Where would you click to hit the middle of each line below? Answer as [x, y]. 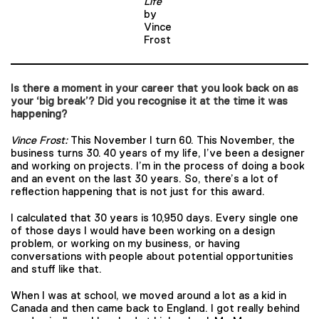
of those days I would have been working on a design [143, 230]
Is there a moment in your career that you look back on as [155, 88]
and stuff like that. [56, 268]
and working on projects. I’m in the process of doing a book [158, 166]
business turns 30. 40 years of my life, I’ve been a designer [158, 153]
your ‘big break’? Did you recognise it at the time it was [149, 101]
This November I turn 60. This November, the [183, 140]
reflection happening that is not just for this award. [138, 191]
